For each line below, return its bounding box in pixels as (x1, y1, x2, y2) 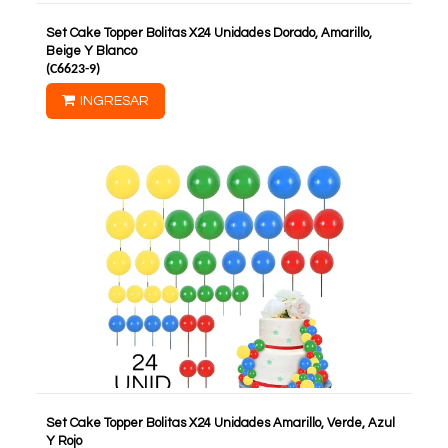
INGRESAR (80, 94, 149, 108)
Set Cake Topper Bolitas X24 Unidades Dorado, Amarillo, (46, 26, 372, 40)
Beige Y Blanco (46, 44, 137, 58)
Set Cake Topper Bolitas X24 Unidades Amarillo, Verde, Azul (46, 416, 395, 430)
